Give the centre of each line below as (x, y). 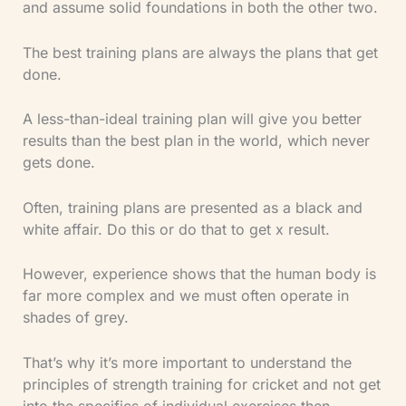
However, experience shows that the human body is (199, 274)
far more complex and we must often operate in (185, 296)
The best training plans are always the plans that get (200, 52)
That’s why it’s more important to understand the (187, 362)
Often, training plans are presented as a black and (192, 207)
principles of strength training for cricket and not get (201, 384)
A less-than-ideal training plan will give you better (192, 119)
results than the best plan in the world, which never (196, 141)
